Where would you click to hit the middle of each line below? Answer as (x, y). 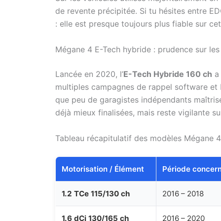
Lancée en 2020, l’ (89, 74)
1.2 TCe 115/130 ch (96, 193)
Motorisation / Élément (103, 169)
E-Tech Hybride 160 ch (168, 74)
